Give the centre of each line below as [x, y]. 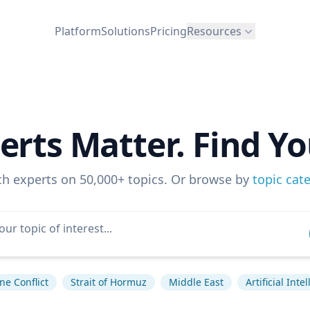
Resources [214, 31]
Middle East [196, 282]
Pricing [168, 31]
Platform [78, 31]
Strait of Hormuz [109, 282]
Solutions [126, 31]
